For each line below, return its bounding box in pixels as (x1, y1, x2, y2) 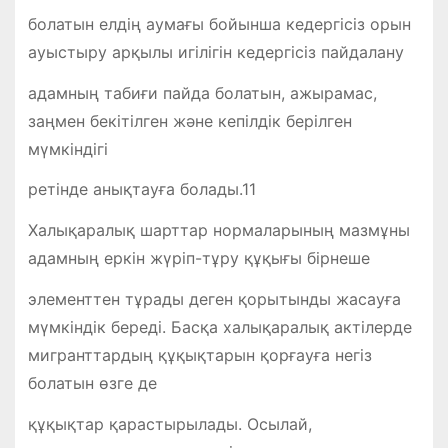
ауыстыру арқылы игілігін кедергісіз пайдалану (27, 41, 404, 62)
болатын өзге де (27, 373, 157, 394)
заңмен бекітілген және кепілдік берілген (27, 110, 352, 131)
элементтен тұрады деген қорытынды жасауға (27, 289, 401, 310)
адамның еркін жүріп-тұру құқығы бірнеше (27, 248, 370, 269)
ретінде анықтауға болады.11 (27, 179, 256, 200)
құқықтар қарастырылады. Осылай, (27, 413, 312, 434)
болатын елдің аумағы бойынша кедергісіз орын (27, 13, 411, 34)
